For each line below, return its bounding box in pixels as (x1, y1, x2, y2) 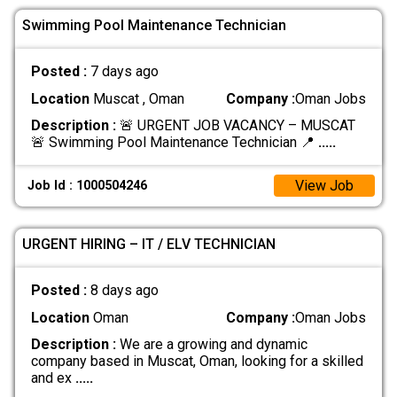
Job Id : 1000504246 (27, 178, 148, 194)
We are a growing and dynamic (115, 335, 307, 353)
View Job (295, 177, 354, 195)
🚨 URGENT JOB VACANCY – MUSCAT (115, 116, 355, 134)
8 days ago (90, 282, 159, 300)
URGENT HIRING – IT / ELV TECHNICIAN (22, 235, 276, 253)
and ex (30, 369, 75, 386)
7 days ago (90, 63, 159, 81)
